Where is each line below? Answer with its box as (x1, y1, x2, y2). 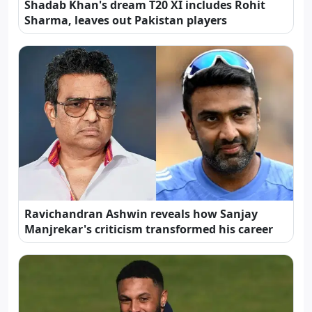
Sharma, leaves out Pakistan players (24, 13, 227, 29)
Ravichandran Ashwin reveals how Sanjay (24, 206, 258, 222)
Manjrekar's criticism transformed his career (24, 221, 273, 237)
